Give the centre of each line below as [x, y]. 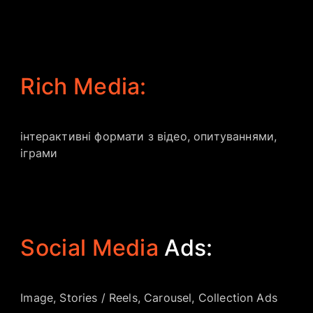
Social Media [90, 248]
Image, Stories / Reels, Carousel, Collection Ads [149, 298]
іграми [39, 153]
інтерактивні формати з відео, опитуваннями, [149, 136]
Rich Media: [83, 86]
